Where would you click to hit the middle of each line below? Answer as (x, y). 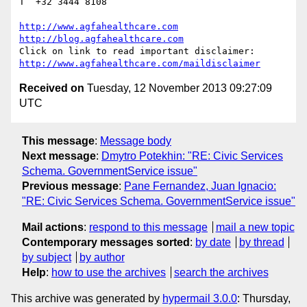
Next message (59, 156)
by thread (261, 242)
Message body (136, 140)
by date (213, 242)
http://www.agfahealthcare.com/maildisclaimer (140, 64)
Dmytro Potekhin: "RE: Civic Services (192, 156)
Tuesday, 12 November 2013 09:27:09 (178, 88)
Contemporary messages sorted (106, 242)
